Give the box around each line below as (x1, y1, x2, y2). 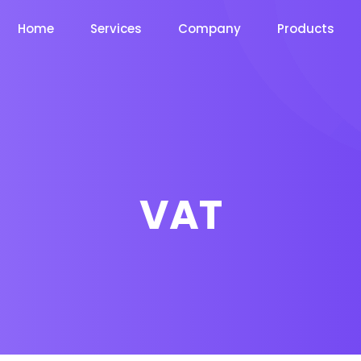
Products (277, 19, 334, 37)
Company (178, 19, 241, 37)
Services (90, 19, 142, 37)
